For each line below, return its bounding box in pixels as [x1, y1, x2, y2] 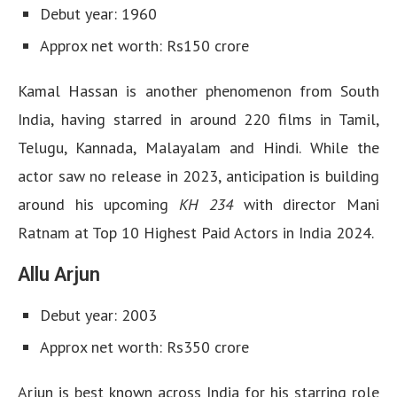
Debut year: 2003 [40, 305, 157, 325]
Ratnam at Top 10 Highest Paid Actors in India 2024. [18, 222, 374, 243]
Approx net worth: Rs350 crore [40, 337, 249, 357]
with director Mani [232, 194, 380, 214]
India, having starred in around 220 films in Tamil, [18, 109, 379, 129]
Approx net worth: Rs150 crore [40, 35, 249, 56]
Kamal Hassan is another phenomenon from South [18, 81, 379, 101]
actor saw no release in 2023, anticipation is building [18, 166, 379, 186]
